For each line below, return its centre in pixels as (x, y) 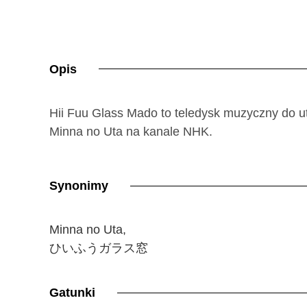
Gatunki (72, 293)
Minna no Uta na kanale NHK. (131, 131)
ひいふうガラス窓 (99, 248)
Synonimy (79, 186)
